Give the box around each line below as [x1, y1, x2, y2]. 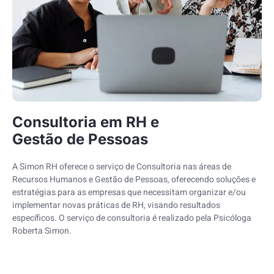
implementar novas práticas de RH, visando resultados [12, 198, 220, 212]
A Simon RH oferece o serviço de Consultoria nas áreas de [12, 160, 231, 173]
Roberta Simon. [12, 224, 72, 237]
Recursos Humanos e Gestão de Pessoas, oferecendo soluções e [12, 172, 256, 186]
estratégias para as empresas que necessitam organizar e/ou [12, 185, 246, 199]
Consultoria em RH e [12, 113, 159, 131]
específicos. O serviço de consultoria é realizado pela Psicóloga [12, 211, 253, 224]
